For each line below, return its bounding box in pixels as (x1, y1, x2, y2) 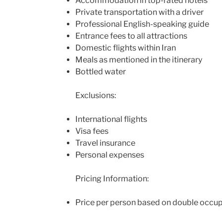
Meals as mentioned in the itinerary (75, 55, 202, 64)
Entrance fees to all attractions (75, 31, 187, 41)
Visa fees (75, 126, 109, 136)
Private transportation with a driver (75, 7, 204, 17)
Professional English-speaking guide (75, 19, 209, 29)
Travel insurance (75, 138, 135, 148)
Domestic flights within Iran (75, 43, 176, 53)
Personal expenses (75, 150, 144, 160)
